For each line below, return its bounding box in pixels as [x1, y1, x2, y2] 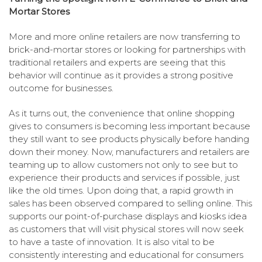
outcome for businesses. [9, 82, 113, 94]
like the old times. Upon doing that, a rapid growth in [9, 185, 233, 196]
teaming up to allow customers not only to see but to [9, 159, 238, 171]
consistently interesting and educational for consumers [9, 249, 243, 261]
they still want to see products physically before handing [9, 133, 249, 145]
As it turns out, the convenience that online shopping [9, 108, 235, 119]
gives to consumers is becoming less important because [9, 120, 250, 132]
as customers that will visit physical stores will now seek [9, 223, 244, 235]
